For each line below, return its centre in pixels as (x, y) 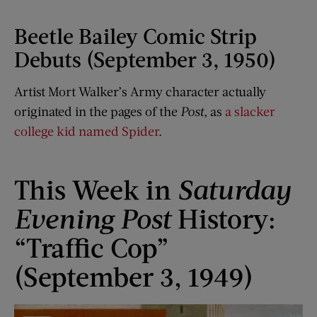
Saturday (234, 189)
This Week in (96, 189)
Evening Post (96, 218)
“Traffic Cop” (92, 247)
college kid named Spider (86, 131)
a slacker (250, 111)
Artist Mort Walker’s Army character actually (140, 92)
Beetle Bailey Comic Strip (136, 36)
